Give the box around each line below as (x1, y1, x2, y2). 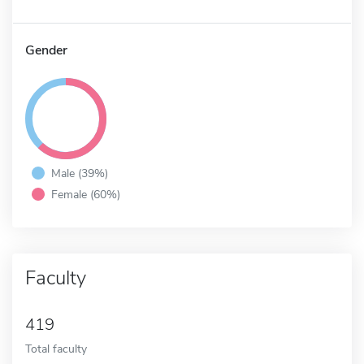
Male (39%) (51, 164, 108, 181)
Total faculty (25, 340, 87, 357)
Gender (25, 41, 67, 59)
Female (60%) (51, 185, 120, 202)
